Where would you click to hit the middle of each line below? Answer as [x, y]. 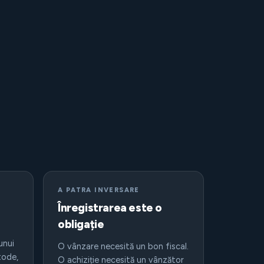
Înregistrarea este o [110, 208]
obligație [81, 224]
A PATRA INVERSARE [99, 190]
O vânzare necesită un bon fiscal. [123, 246]
